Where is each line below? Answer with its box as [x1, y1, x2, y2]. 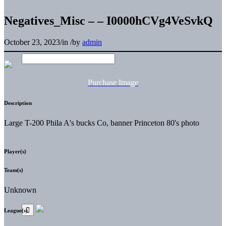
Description [4, 99, 32, 106]
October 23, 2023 [4, 37, 60, 46]
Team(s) [4, 166, 23, 173]
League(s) [4, 207, 28, 213]
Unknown [4, 185, 36, 194]
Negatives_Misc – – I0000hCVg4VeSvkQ [4, 14, 213, 27]
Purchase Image [88, 78, 138, 87]
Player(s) [4, 148, 26, 154]
